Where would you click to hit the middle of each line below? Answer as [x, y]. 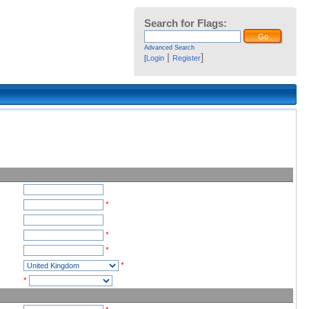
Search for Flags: [185, 23]
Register [186, 58]
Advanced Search [169, 48]
